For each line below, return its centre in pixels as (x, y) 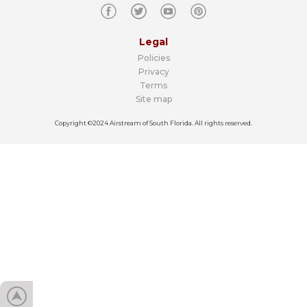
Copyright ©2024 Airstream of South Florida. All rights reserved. (153, 123)
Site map (153, 99)
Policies (153, 58)
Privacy (153, 72)
